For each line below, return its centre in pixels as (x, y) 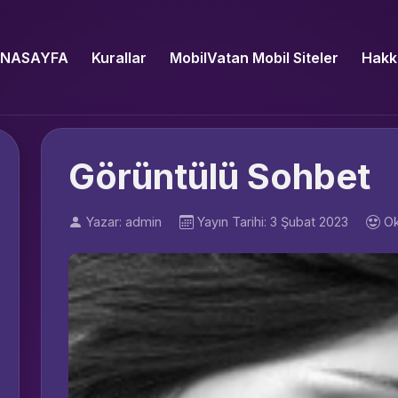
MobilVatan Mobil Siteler (254, 57)
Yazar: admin (124, 222)
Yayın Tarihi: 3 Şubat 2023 (273, 222)
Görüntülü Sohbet (219, 176)
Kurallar (119, 57)
